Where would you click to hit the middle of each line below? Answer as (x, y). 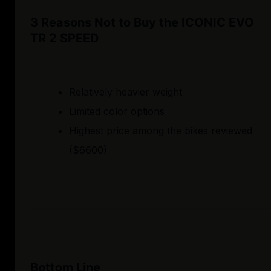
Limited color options (117, 112)
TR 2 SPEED (65, 38)
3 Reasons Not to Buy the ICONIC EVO (142, 23)
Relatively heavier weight (126, 92)
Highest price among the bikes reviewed (161, 131)
